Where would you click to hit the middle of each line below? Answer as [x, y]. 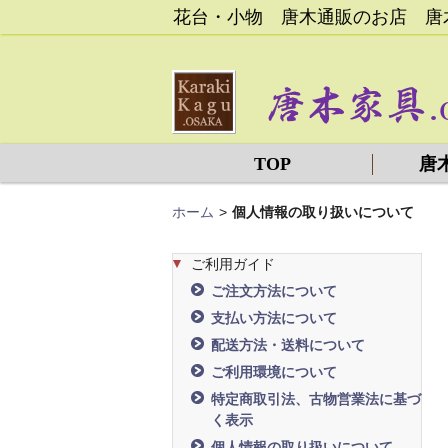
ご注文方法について [274, 291]
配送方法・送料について [288, 345]
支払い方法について [274, 318]
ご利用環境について [274, 372]
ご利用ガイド [233, 264]
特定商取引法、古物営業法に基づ [316, 399]
